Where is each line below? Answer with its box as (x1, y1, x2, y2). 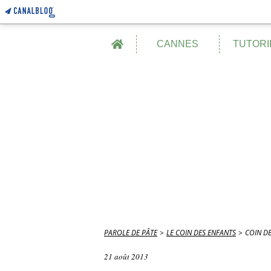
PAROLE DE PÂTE (104, 227, 157, 238)
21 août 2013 (104, 251, 148, 262)
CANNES (157, 39, 199, 49)
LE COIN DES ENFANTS (166, 227, 236, 238)
